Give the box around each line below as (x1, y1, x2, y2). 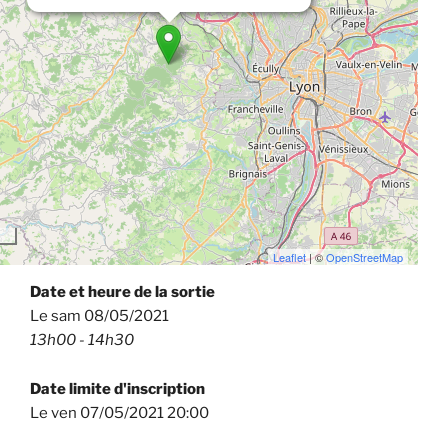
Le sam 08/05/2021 (30, 307, 169, 326)
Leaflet (273, 249, 306, 266)
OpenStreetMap (326, 249, 403, 266)
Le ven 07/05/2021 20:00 (30, 404, 209, 423)
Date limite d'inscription (30, 380, 205, 399)
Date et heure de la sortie (30, 283, 215, 302)
